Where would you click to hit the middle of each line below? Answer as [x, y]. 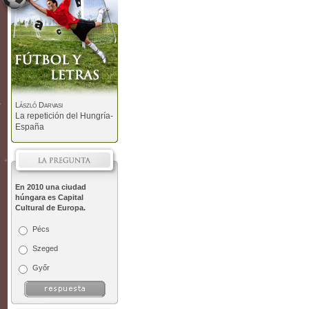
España [30, 127]
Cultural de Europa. [50, 208]
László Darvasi [39, 105]
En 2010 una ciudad [51, 187]
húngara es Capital [49, 197]
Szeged [45, 248]
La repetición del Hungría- [64, 116]
